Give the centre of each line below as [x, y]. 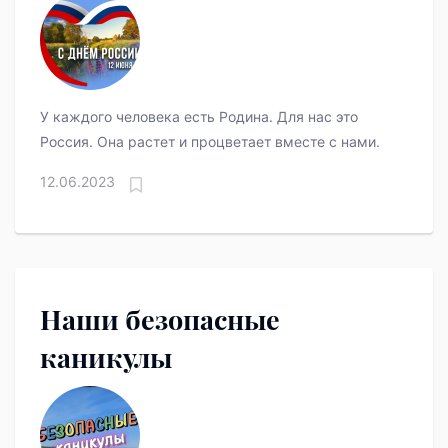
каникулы [106, 357]
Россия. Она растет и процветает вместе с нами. [210, 142]
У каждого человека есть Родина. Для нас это [199, 117]
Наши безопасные [160, 319]
